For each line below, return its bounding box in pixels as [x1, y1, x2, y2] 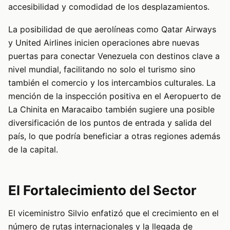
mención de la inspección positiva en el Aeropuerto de [8, 91, 221, 102]
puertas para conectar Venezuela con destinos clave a [8, 51, 220, 62]
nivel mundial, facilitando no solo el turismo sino [8, 64, 196, 75]
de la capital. [8, 144, 58, 155]
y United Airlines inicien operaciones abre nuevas [8, 37, 199, 48]
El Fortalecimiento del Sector [8, 182, 197, 199]
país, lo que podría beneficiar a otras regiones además [8, 131, 220, 142]
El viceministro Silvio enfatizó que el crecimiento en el [8, 208, 219, 219]
